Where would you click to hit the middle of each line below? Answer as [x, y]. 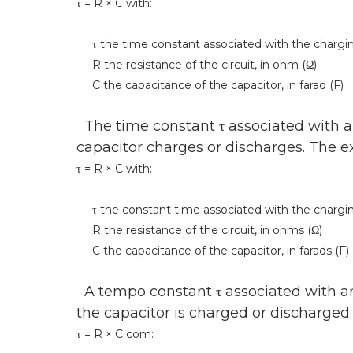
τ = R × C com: [115, 334]
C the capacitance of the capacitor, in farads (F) [213, 251]
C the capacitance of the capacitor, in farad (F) [210, 85]
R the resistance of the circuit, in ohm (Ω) [197, 65]
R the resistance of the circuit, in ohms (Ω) [199, 230]
